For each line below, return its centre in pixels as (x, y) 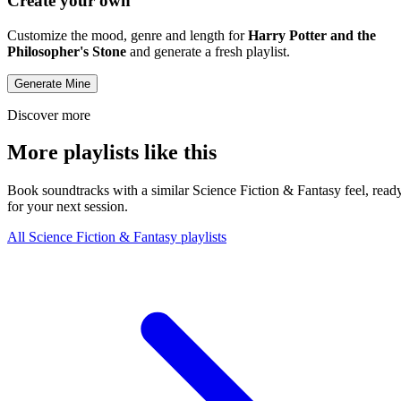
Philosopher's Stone (67, 51)
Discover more (49, 115)
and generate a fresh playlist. (208, 51)
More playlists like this (112, 153)
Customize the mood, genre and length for (128, 35)
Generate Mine (52, 83)
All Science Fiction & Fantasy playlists (117, 237)
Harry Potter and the (312, 35)
